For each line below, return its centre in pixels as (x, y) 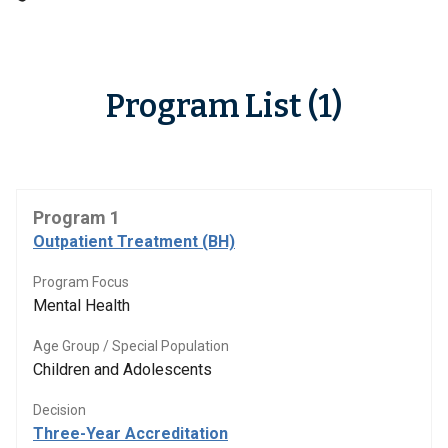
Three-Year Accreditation (130, 433)
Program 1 (76, 217)
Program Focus (81, 282)
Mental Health (81, 305)
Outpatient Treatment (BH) (134, 241)
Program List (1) (224, 106)
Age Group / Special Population (131, 346)
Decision (59, 410)
